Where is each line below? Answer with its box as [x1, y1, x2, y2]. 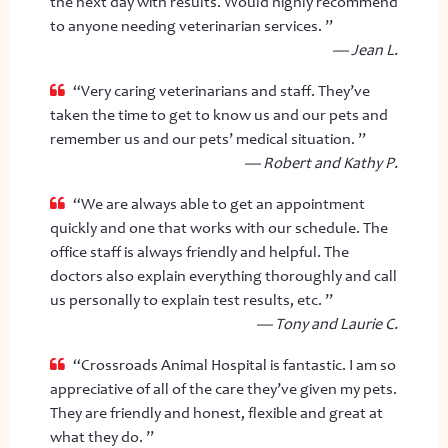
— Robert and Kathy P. [244, 153, 399, 172]
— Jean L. [332, 40, 399, 59]
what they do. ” [49, 427, 154, 446]
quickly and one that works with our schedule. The [49, 218, 388, 237]
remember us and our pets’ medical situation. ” [49, 129, 366, 148]
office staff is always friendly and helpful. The [49, 242, 349, 261]
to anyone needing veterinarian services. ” [49, 16, 333, 35]
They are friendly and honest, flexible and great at [49, 403, 383, 422]
